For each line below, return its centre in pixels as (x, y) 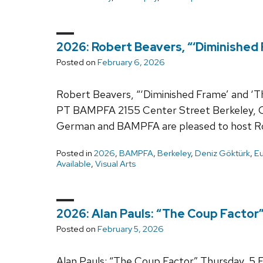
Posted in (75, 153)
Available (74, 163)
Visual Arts (115, 163)
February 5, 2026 (131, 229)
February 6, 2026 (131, 62)
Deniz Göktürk (222, 153)
